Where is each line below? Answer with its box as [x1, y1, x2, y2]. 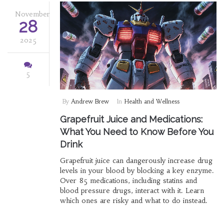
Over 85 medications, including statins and [59, 176, 197, 185]
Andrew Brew [70, 97, 109, 105]
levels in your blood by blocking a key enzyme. [59, 166, 214, 175]
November [15, 9, 50, 18]
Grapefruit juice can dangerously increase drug [59, 156, 212, 165]
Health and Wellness [123, 97, 179, 105]
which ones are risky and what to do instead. [59, 196, 207, 205]
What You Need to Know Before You [59, 126, 213, 137]
